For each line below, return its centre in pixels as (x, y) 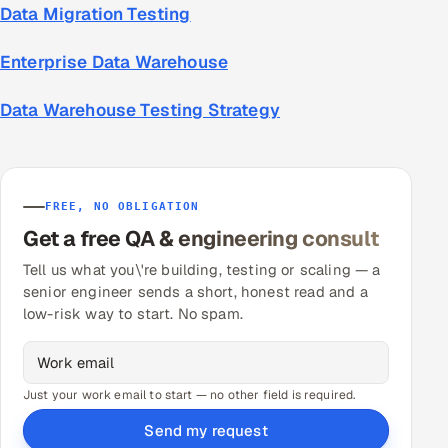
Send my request (206, 431)
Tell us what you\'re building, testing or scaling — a (202, 270)
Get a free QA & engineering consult (201, 239)
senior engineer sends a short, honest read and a (195, 292)
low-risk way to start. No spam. (133, 314)
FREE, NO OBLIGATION (122, 207)
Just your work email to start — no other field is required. (189, 395)
